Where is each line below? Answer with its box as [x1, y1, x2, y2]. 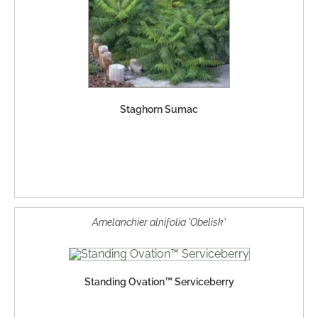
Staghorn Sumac [120, 104, 198, 116]
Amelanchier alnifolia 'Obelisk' [92, 215, 226, 228]
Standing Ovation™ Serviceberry [84, 275, 234, 287]
